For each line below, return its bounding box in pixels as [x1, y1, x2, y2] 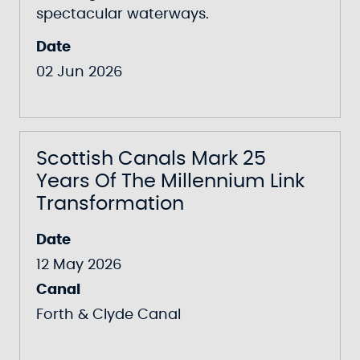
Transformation [36, 194, 184, 214]
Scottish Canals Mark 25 [36, 149, 266, 169]
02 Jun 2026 [36, 65, 122, 80]
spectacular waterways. [36, 7, 209, 22]
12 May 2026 [36, 258, 121, 272]
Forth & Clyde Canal [36, 308, 181, 322]
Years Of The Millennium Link [36, 172, 305, 191]
